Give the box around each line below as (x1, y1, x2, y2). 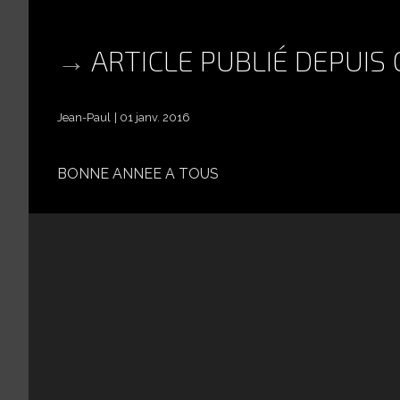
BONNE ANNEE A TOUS (57, 164, 219, 182)
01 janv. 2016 (120, 110, 190, 124)
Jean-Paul (57, 110, 111, 124)
